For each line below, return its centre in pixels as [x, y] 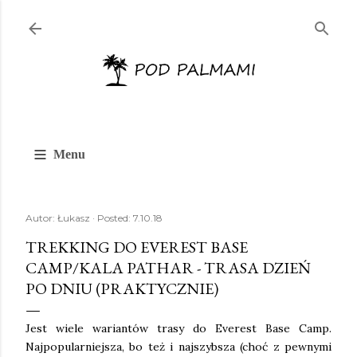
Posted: [115, 218]
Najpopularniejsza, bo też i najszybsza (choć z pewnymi [178, 347]
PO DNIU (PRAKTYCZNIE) [122, 289]
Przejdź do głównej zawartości [178, 20]
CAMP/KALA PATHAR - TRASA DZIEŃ [168, 268]
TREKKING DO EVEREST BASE [137, 247]
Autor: [41, 218]
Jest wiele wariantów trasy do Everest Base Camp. [178, 329]
